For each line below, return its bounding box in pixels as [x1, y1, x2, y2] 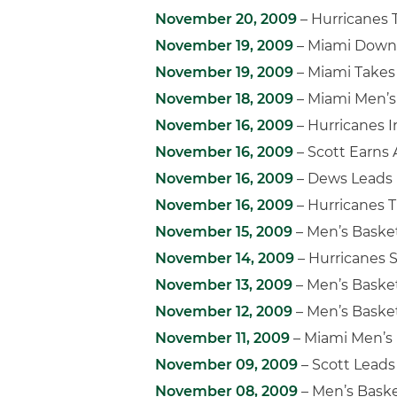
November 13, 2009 [155, 276, 292, 293]
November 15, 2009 [155, 223, 292, 240]
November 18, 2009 [155, 90, 293, 107]
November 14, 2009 [155, 250, 294, 267]
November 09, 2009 [155, 356, 298, 373]
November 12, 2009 [155, 303, 292, 320]
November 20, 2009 [155, 11, 297, 27]
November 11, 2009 [155, 330, 290, 346]
